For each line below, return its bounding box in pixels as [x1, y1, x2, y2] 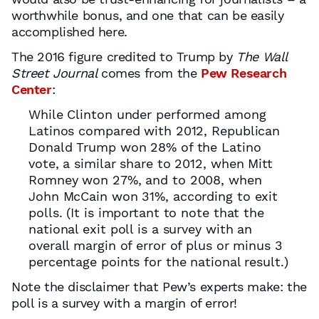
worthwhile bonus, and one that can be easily [11, 8, 284, 23]
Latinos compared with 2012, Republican [28, 123, 281, 138]
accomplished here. [11, 24, 127, 39]
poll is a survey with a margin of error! [11, 296, 238, 310]
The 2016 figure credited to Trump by [11, 49, 237, 64]
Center [11, 82, 52, 97]
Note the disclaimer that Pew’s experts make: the [11, 279, 307, 294]
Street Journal [11, 66, 101, 80]
